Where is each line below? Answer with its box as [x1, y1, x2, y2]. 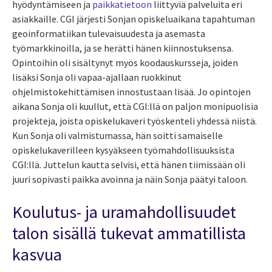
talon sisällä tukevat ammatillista [12, 222, 246, 244]
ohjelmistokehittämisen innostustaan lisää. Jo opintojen [12, 85, 251, 98]
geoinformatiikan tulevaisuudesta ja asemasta [12, 27, 205, 39]
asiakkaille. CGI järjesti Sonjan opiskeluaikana [12, 12, 202, 25]
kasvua [12, 243, 62, 265]
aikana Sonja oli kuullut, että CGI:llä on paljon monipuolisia [12, 100, 258, 112]
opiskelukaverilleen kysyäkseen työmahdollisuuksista [12, 143, 234, 156]
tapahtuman [202, 12, 255, 25]
